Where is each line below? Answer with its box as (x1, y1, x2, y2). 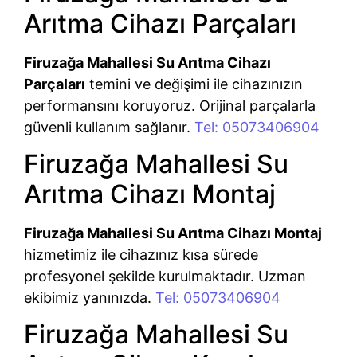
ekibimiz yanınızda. (24, 289, 155, 307)
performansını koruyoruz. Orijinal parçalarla (24, 96, 316, 114)
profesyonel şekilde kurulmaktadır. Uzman (24, 268, 306, 285)
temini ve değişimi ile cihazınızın (85, 75, 303, 92)
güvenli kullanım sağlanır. (24, 118, 194, 135)
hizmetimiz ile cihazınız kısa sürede (24, 246, 258, 264)
